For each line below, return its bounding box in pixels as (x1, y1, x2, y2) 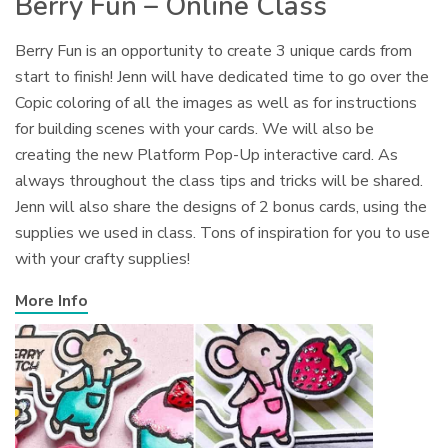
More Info (15, 289, 88, 312)
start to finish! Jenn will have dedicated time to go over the (15, 65, 430, 88)
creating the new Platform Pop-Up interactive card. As (15, 143, 399, 166)
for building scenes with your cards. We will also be (15, 117, 375, 140)
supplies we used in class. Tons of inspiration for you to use (15, 221, 431, 244)
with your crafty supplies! (15, 247, 191, 270)
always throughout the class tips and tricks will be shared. (15, 169, 428, 192)
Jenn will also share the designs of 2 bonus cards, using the (15, 195, 428, 218)
